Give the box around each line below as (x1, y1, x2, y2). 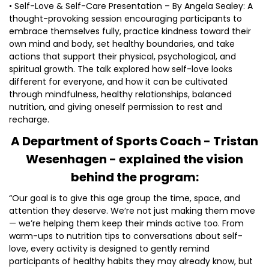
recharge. (9, 113, 49, 125)
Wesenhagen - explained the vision (26, 151, 243, 168)
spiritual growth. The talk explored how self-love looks (9, 63, 232, 75)
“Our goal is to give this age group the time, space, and (9, 192, 240, 204)
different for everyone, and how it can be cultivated (9, 76, 228, 88)
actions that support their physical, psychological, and (9, 50, 236, 62)
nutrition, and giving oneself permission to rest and (9, 101, 222, 113)
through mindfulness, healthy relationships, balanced (9, 88, 232, 100)
